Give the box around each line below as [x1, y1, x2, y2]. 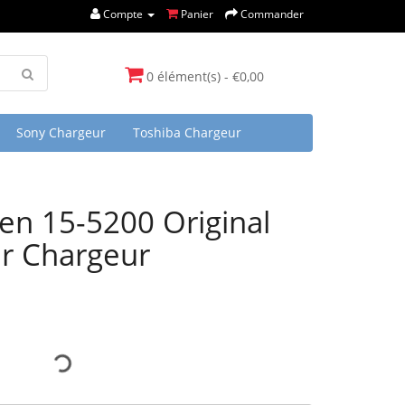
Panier [181, 6, 213, 22]
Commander [240, 6, 304, 22]
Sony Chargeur [16, 124, 106, 141]
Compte [103, 6, 143, 22]
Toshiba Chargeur [133, 124, 241, 141]
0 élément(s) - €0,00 [146, 68, 264, 85]
